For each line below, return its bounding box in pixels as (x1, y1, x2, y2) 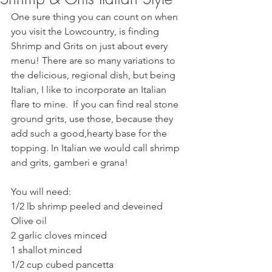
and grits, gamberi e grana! (11, 157, 133, 168)
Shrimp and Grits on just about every (11, 40, 170, 52)
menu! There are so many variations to (11, 55, 178, 66)
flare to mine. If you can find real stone (11, 98, 181, 110)
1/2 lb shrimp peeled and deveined (11, 200, 163, 212)
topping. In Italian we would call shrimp (11, 142, 182, 154)
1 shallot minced (11, 244, 82, 256)
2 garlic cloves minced (11, 229, 107, 241)
